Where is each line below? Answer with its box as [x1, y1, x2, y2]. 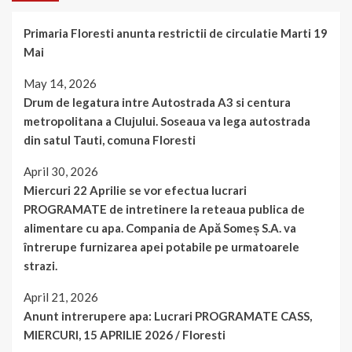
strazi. [24, 258, 57, 273]
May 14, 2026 [24, 76, 97, 91]
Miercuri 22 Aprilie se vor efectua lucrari [24, 183, 247, 198]
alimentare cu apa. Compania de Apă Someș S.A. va [24, 221, 296, 236]
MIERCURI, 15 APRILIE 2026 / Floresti [24, 328, 225, 343]
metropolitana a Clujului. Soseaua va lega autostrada [24, 114, 310, 129]
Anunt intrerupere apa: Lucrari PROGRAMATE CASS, [24, 309, 312, 324]
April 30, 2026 [24, 164, 98, 179]
